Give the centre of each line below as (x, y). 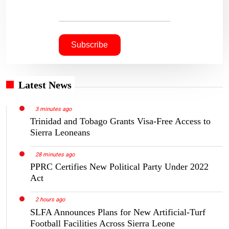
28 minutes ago (55, 154)
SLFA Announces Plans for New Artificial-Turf (118, 212)
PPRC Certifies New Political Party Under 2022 (119, 166)
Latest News (45, 85)
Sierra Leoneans (60, 132)
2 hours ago (50, 200)
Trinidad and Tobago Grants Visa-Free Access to (120, 121)
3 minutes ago (53, 109)
